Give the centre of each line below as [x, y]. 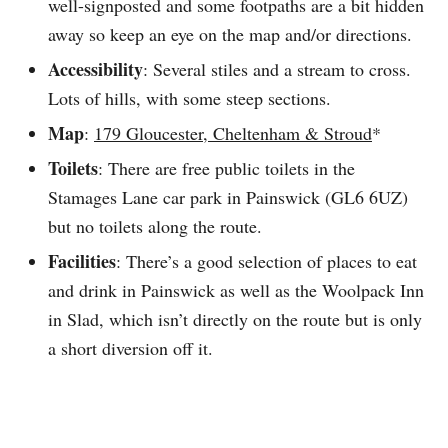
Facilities [82, 260]
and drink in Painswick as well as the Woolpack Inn [236, 289]
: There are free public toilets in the [226, 167]
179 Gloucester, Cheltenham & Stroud [233, 132]
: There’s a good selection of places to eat [266, 260]
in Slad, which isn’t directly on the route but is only [235, 318]
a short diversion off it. [130, 347]
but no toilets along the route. [155, 225]
